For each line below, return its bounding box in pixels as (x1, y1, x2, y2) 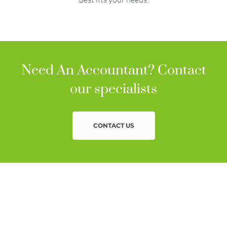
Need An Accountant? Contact (21, 61, 206, 79)
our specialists (70, 80, 157, 98)
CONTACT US (93, 121, 134, 129)
